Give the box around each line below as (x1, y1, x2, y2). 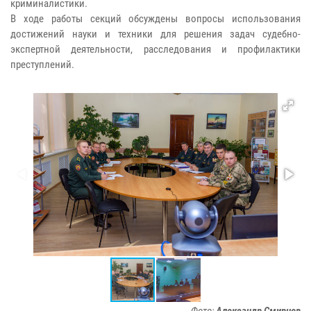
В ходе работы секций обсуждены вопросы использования (10, 12, 301, 25)
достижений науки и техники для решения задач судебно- (10, 27, 301, 40)
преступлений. (10, 58, 76, 71)
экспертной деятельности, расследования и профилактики (10, 42, 301, 56)
